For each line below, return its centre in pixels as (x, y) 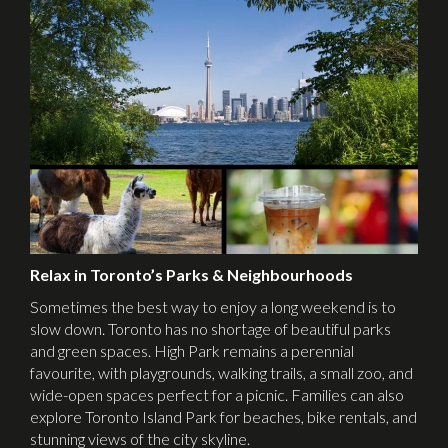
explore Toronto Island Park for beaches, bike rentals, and (223, 417)
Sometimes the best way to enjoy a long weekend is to (213, 307)
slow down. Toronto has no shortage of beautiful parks (210, 329)
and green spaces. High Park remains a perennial (192, 351)
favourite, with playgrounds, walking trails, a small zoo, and (221, 373)
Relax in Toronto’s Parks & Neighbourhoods (191, 275)
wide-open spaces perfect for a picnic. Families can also (217, 395)
